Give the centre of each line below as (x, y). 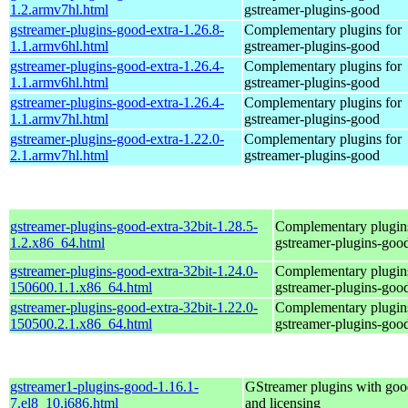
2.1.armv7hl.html (59, 155)
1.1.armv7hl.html (59, 118)
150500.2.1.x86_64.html (81, 323)
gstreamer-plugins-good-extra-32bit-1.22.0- (134, 307)
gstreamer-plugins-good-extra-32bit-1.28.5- (134, 226)
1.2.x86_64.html (57, 242)
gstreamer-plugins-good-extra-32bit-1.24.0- (134, 270)
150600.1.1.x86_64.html (81, 287)
